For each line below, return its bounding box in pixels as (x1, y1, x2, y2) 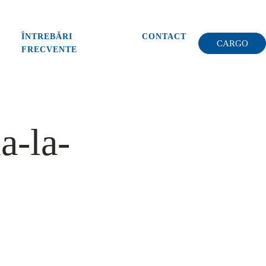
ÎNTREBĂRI (21, 32, 73, 41)
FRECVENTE (21, 45, 78, 54)
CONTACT (142, 32, 187, 41)
